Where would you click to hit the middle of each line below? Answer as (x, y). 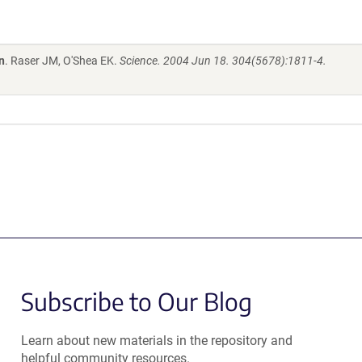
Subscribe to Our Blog (136, 301)
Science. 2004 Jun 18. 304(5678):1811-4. (223, 61)
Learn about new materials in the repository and (156, 341)
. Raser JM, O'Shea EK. (62, 61)
